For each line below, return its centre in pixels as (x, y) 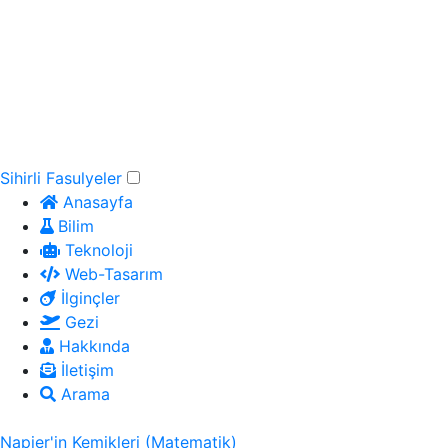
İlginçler (88, 298)
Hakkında (92, 346)
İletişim (85, 370)
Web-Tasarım (111, 274)
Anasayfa (95, 202)
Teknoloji (96, 250)
